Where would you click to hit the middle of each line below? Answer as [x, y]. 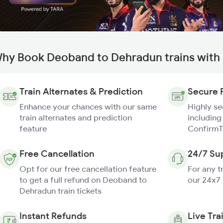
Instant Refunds [53, 216]
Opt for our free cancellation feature [88, 169]
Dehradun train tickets [60, 191]
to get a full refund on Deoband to [83, 180]
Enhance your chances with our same [88, 107]
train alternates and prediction [76, 117]
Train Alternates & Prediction [81, 91]
